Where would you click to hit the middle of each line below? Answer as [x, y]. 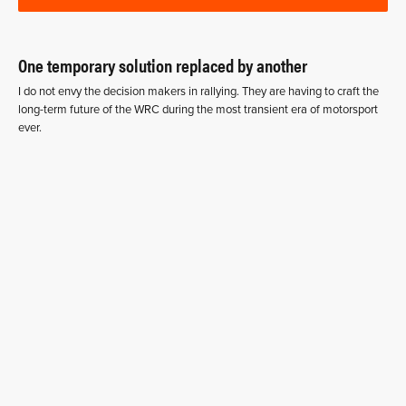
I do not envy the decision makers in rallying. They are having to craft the [198, 91]
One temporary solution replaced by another [163, 64]
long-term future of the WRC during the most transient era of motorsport [198, 109]
